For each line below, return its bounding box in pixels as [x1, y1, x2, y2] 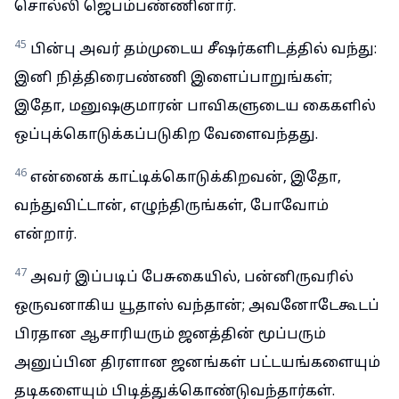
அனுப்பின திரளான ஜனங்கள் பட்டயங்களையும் [14, 354, 380, 372]
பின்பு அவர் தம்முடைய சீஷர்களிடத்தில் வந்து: [30, 41, 377, 59]
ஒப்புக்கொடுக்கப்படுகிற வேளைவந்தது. [14, 126, 318, 144]
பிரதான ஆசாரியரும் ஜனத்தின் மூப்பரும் [14, 326, 326, 344]
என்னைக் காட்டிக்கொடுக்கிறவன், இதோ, [30, 169, 341, 187]
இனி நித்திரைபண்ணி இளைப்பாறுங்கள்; [14, 69, 332, 87]
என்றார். [14, 226, 77, 244]
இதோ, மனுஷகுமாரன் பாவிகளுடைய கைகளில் [14, 98, 376, 116]
